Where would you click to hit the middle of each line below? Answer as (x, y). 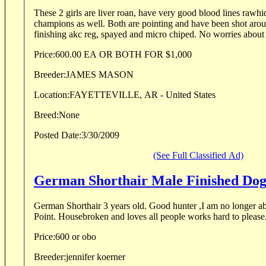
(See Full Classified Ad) (198, 155)
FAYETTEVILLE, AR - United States (142, 94)
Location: (52, 94)
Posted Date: (58, 135)
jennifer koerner (96, 256)
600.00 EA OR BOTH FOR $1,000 (123, 54)
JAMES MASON (100, 74)
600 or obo (76, 236)
